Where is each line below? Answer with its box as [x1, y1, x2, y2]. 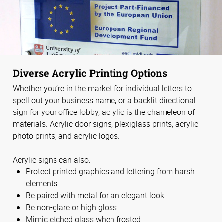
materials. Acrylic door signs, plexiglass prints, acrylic [13, 118, 198, 129]
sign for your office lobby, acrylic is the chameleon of [13, 106, 195, 117]
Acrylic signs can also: [13, 154, 90, 166]
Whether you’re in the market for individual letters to [13, 82, 192, 94]
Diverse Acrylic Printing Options [13, 66, 167, 80]
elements [26, 178, 57, 189]
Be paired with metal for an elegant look [26, 190, 164, 201]
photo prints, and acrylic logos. [13, 130, 120, 141]
